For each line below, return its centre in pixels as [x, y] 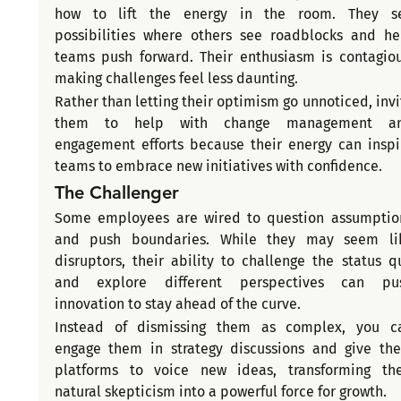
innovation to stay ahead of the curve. [177, 304]
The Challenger [116, 193]
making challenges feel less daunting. [176, 79]
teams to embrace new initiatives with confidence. [218, 166]
